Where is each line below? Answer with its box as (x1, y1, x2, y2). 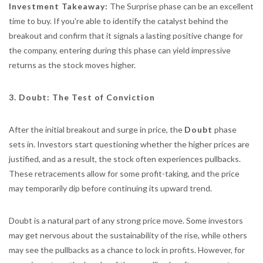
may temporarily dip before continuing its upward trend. (9, 183, 212, 193)
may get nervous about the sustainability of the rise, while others (9, 230, 247, 240)
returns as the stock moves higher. (9, 60, 136, 70)
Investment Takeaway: (9, 1, 108, 11)
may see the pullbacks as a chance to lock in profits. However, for (9, 245, 245, 255)
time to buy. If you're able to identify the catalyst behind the (9, 16, 228, 26)
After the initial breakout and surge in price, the (9, 124, 184, 134)
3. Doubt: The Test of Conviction (9, 92, 155, 102)
